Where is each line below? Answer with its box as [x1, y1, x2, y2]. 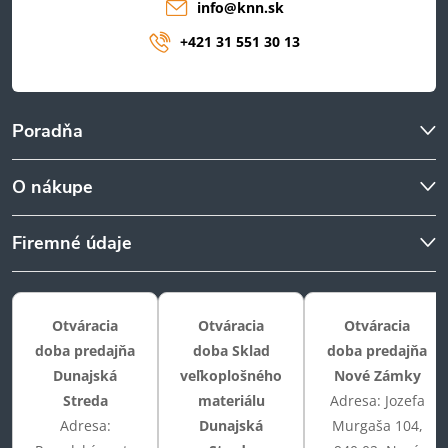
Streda [62, 390, 108, 410]
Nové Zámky [333, 365, 421, 385]
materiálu [197, 390, 265, 410]
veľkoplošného [180, 365, 282, 385]
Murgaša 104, [331, 415, 423, 435]
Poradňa [12, 118, 83, 143]
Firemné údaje [12, 230, 132, 255]
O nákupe [12, 174, 93, 199]
